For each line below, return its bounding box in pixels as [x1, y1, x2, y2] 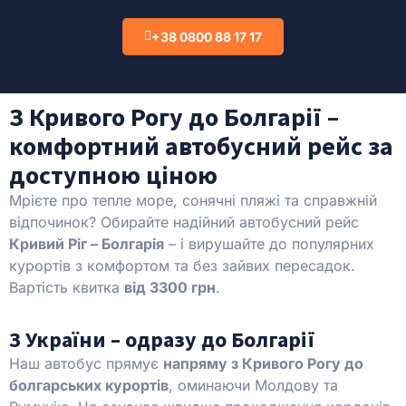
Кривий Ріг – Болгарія [9, 234, 164, 253]
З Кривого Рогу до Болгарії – [9, 100, 339, 133]
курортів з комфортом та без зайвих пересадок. [9, 256, 355, 275]
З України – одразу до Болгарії [9, 324, 315, 353]
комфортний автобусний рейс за [9, 129, 393, 162]
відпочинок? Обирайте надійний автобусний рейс [9, 212, 359, 231]
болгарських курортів [9, 375, 169, 394]
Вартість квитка [9, 277, 124, 296]
